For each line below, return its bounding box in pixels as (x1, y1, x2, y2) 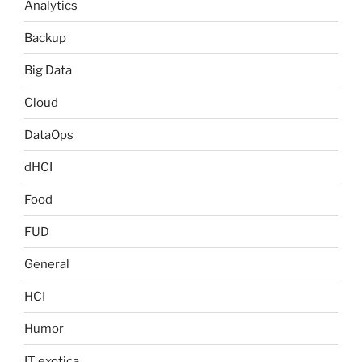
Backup (24, 30, 66, 45)
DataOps (24, 127, 74, 142)
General (24, 256, 69, 271)
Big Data (24, 62, 72, 78)
